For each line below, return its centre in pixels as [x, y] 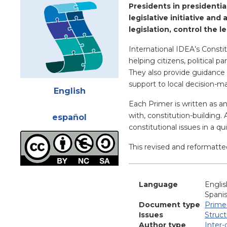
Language [158, 184]
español [69, 118]
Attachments [46, 83]
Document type [169, 205]
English [69, 91]
